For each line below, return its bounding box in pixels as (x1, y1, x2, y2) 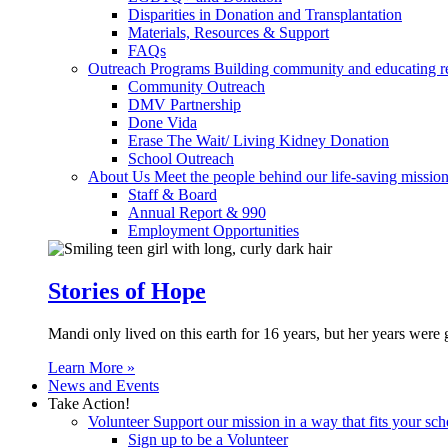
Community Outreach (128, 78, 265, 95)
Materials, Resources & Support (128, 24, 329, 41)
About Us (88, 168, 154, 185)
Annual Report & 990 (128, 204, 266, 221)
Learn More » (48, 358, 135, 376)
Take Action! (48, 394, 130, 412)
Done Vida (128, 114, 197, 131)
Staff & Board (128, 186, 217, 203)
